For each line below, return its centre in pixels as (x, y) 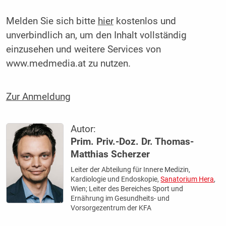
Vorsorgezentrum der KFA (111, 208)
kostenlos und (145, 21)
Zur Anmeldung (38, 97)
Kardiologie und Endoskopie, (116, 179)
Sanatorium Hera (187, 179)
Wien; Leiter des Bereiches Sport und (127, 188)
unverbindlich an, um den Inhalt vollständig (96, 36)
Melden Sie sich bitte (52, 21)
